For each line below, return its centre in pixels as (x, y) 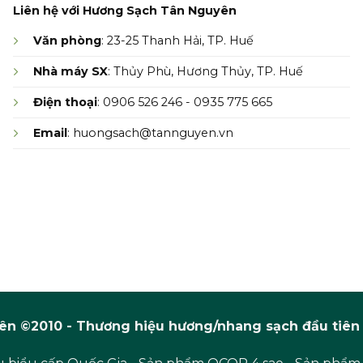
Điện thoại (65, 102)
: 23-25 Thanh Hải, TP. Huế (177, 40)
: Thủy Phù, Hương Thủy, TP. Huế (205, 71)
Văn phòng (67, 40)
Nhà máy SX (70, 71)
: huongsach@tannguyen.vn (150, 132)
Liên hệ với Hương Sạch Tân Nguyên (124, 10)
